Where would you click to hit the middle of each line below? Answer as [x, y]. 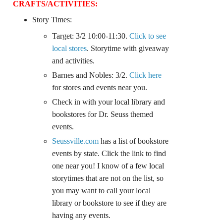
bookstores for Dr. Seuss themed [103, 114]
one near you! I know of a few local [108, 166]
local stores [70, 49]
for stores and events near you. [100, 88]
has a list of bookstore [134, 141]
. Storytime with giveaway [128, 49]
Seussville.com [76, 141]
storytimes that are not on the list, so [108, 178]
